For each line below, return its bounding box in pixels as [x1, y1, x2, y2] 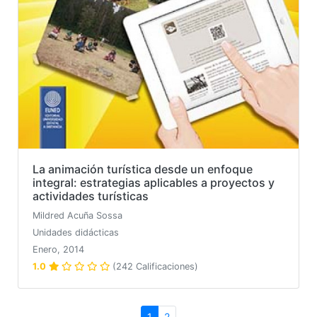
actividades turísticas [33, 189, 149, 204]
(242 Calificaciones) [113, 261, 198, 272]
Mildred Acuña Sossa [33, 210, 122, 221]
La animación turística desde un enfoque [33, 162, 253, 177]
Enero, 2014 [33, 244, 84, 255]
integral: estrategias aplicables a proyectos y [33, 175, 275, 190]
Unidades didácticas [33, 227, 119, 238]
